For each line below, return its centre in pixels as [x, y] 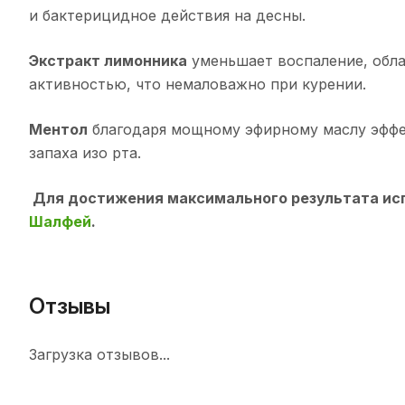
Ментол [58, 130]
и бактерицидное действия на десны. [167, 16]
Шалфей [60, 222]
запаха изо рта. [85, 153]
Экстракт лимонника [108, 61]
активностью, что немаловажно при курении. [198, 85]
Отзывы [70, 306]
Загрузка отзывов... [99, 354]
